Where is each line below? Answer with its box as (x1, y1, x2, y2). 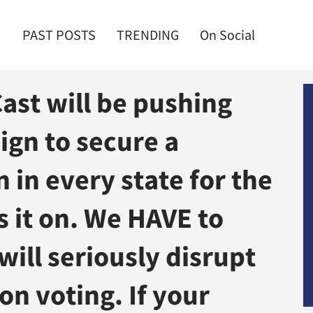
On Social (200, 27, 255, 43)
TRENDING (117, 27, 179, 43)
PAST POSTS (22, 27, 96, 43)
